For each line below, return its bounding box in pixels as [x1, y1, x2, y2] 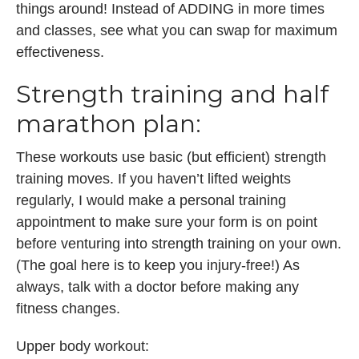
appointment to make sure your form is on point [16, 214, 317, 231]
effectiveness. [16, 44, 104, 61]
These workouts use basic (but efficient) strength [16, 149, 326, 166]
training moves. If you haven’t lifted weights [16, 171, 291, 188]
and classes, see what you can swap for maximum [16, 22, 337, 39]
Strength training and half [16, 79, 329, 110]
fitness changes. [16, 301, 120, 317]
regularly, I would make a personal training [16, 192, 286, 209]
